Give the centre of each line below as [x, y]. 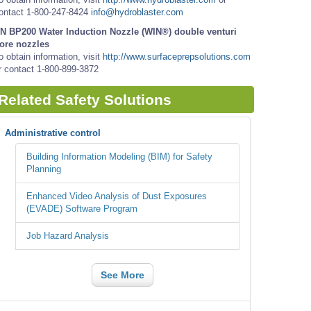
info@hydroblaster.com [137, 12]
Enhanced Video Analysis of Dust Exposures [117, 196]
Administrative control [53, 133]
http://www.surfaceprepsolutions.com [177, 57]
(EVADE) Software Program [82, 209]
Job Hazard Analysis [68, 236]
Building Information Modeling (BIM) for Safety [119, 157]
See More [122, 275]
